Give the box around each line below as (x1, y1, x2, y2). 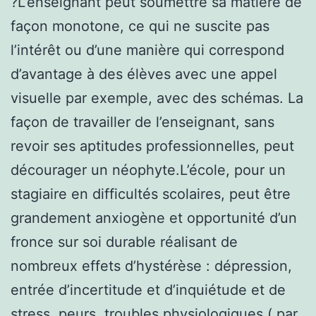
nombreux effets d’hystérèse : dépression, (11, 257, 292, 274)
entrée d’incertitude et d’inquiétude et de (11, 281, 286, 298)
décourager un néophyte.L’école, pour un (11, 161, 286, 178)
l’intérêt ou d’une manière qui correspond (11, 41, 284, 59)
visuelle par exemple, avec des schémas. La (11, 89, 303, 107)
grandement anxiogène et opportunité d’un (11, 209, 297, 226)
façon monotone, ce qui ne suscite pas (11, 17, 269, 35)
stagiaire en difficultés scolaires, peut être (11, 185, 291, 202)
